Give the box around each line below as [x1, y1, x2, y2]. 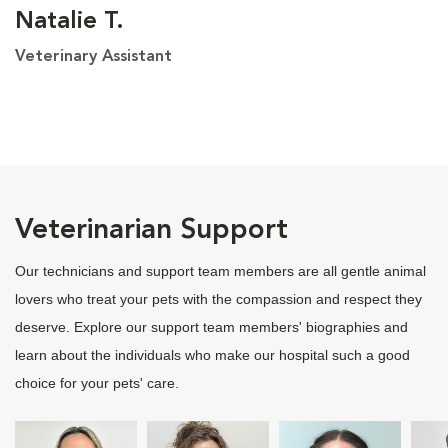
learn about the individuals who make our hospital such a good [15, 346, 410, 363]
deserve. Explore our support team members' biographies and [15, 318, 408, 335]
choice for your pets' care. [15, 374, 179, 391]
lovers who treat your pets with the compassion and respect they [15, 290, 422, 307]
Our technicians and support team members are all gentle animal [15, 262, 426, 279]
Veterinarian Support [15, 216, 288, 245]
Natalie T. [15, 9, 124, 34]
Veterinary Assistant [15, 48, 172, 65]
